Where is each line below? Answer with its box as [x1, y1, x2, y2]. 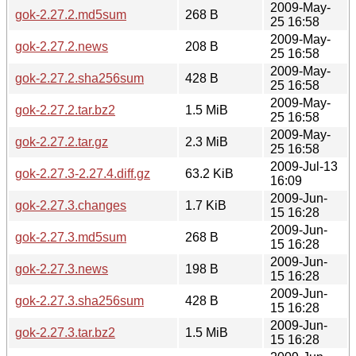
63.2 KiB [185, 166, 234, 180]
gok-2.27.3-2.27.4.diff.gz [15, 166, 150, 180]
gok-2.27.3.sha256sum [15, 293, 144, 308]
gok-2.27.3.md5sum [15, 230, 126, 244]
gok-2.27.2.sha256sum [15, 71, 144, 85]
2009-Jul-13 [270, 159, 338, 173]
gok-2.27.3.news [15, 261, 108, 276]
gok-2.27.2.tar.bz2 [15, 103, 115, 117]
